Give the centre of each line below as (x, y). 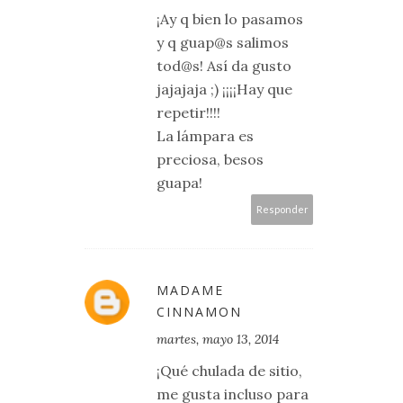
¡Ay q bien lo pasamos (230, 19)
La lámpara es (205, 136)
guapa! (179, 183)
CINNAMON (199, 312)
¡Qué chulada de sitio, (229, 371)
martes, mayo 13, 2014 (218, 340)
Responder (282, 210)
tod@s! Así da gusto (224, 66)
